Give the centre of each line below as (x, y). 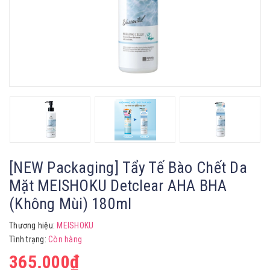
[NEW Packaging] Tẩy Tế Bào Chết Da (128, 168)
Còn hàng (65, 239)
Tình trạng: (29, 239)
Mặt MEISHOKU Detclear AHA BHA (118, 186)
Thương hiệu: (32, 225)
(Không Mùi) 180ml (71, 204)
